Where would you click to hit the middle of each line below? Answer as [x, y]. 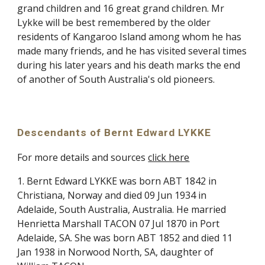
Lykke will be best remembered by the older [114, 22]
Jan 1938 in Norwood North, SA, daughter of [116, 252]
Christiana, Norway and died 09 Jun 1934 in [112, 195]
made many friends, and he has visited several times [132, 51]
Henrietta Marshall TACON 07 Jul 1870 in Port [119, 224]
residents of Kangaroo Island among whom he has [130, 37]
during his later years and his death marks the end [129, 65]
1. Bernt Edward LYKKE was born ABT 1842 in [117, 181]
